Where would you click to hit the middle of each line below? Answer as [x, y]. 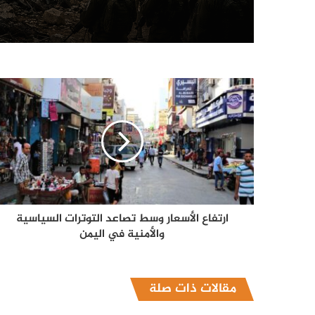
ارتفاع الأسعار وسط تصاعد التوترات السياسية [122, 219]
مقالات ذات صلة [193, 289]
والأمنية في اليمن [122, 235]
